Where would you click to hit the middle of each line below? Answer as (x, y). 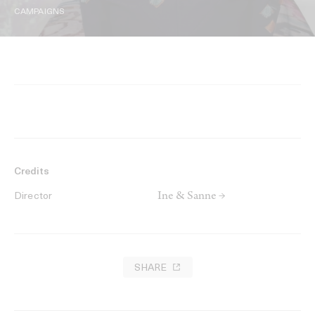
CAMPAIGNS (40, 12)
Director (33, 197)
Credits (32, 172)
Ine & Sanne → (192, 197)
